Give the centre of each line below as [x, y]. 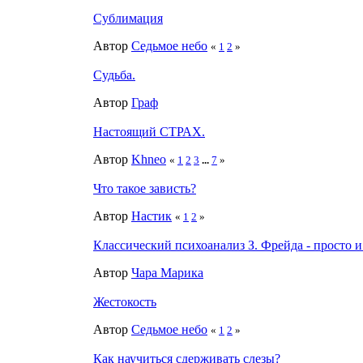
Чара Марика [167, 272]
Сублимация [128, 18]
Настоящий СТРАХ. [149, 131]
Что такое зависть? [145, 188]
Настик [152, 216]
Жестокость [125, 301]
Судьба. [114, 75]
